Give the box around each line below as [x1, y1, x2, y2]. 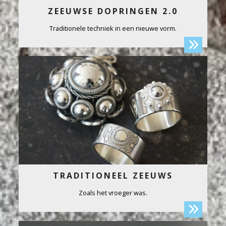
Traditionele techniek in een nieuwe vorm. [49, 23, 177, 33]
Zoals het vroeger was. [79, 188, 147, 197]
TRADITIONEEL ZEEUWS [53, 170, 173, 181]
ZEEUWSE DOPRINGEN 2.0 [48, 5, 178, 17]
